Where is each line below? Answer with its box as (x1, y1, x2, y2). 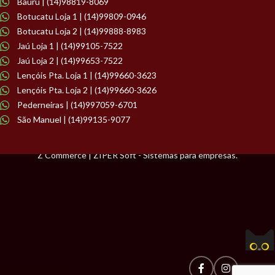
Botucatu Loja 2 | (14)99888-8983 (17, 25, 146, 36)
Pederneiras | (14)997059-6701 (17, 99, 137, 110)
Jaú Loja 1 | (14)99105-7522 (17, 40, 123, 51)
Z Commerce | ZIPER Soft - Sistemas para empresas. (37, 149, 238, 160)
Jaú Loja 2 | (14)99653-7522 (17, 55, 123, 66)
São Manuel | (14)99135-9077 (17, 114, 130, 125)
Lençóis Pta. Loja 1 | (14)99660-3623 (17, 69, 157, 80)
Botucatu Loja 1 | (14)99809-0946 (17, 10, 146, 21)
